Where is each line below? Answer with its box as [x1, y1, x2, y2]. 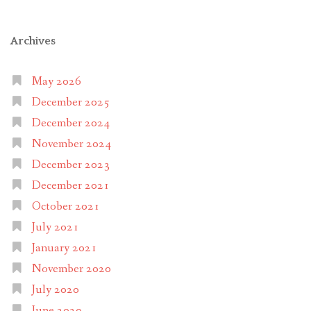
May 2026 [31, 73, 81, 90]
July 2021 [31, 219, 79, 235]
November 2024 [31, 135, 111, 152]
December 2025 [31, 94, 110, 110]
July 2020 [31, 281, 79, 298]
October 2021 [31, 198, 100, 215]
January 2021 [31, 239, 97, 256]
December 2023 [31, 156, 110, 173]
